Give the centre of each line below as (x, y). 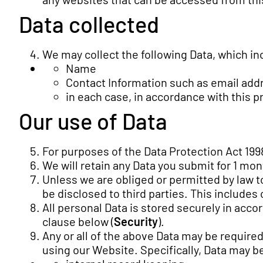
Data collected (89, 24)
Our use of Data (93, 121)
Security (136, 221)
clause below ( (78, 221)
